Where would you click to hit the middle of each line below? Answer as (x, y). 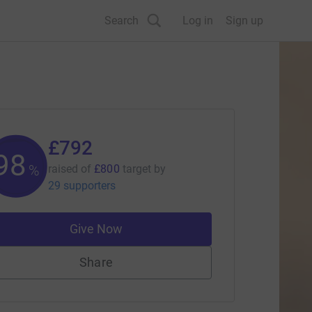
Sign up (244, 20)
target (137, 169)
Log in (198, 20)
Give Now (96, 229)
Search (122, 20)
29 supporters (82, 186)
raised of (70, 169)
